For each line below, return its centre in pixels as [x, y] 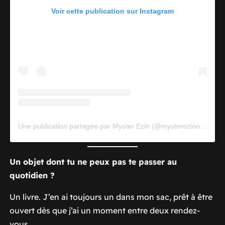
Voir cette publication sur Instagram [113, 11]
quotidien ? [32, 175]
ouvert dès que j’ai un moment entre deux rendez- [104, 210]
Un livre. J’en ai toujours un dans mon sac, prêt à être [111, 197]
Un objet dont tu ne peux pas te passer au [93, 161]
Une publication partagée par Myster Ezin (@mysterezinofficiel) [203, 126]
